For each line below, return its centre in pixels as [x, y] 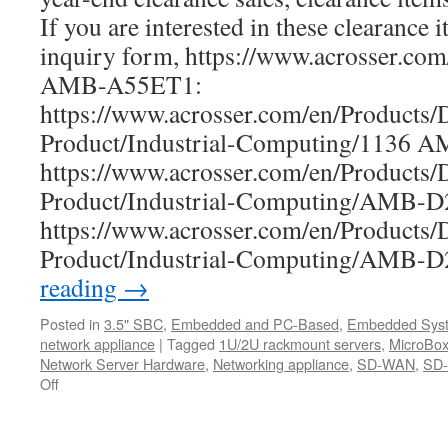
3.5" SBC [133, 323]
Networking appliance [281, 363]
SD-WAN [386, 363]
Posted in [70, 323]
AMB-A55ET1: [121, 84]
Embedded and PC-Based [255, 323]
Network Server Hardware [122, 363]
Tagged [191, 343]
